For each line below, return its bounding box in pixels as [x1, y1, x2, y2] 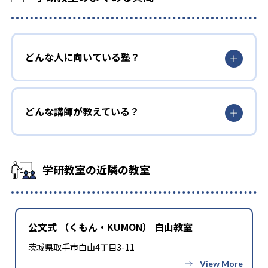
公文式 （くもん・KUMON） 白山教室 [28, 220, 193, 234]
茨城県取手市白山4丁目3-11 [28, 241, 135, 254]
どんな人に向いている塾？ [25, 50, 140, 65]
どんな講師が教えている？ [25, 104, 139, 119]
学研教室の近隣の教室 [42, 162, 150, 178]
